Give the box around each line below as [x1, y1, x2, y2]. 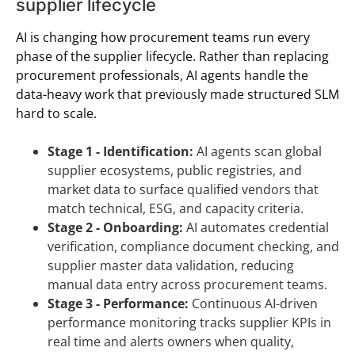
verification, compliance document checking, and [48, 238, 339, 256]
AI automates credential [183, 219, 329, 237]
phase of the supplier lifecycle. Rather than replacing [16, 48, 329, 66]
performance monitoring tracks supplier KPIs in [48, 314, 331, 332]
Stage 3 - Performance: [48, 295, 189, 313]
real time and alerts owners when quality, [48, 333, 294, 351]
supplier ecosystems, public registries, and [48, 162, 302, 180]
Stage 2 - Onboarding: [48, 219, 183, 237]
